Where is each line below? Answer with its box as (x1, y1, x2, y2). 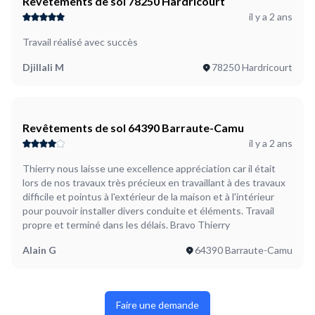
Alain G (22, 244, 56, 257)
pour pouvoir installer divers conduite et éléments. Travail (22, 205, 274, 217)
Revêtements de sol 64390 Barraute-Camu (22, 121, 244, 135)
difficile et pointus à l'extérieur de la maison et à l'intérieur (22, 191, 274, 203)
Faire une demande (116, 299, 199, 311)
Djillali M (22, 61, 64, 74)
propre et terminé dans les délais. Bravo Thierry (22, 219, 230, 231)
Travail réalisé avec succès (22, 36, 138, 49)
